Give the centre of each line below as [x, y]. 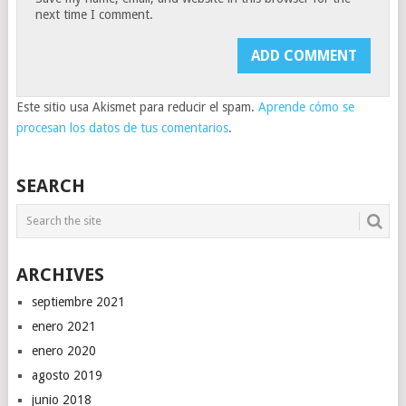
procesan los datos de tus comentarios [122, 127]
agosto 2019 [67, 375]
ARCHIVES [60, 274]
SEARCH [50, 185]
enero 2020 [63, 350]
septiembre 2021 [78, 301]
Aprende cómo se [306, 106]
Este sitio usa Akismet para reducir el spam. [137, 106]
